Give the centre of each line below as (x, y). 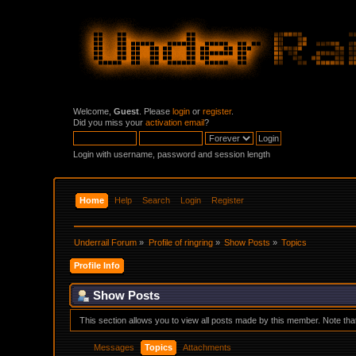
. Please (156, 111)
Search (156, 200)
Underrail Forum (106, 242)
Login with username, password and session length (172, 154)
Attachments (207, 348)
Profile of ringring (180, 242)
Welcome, (94, 111)
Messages (114, 348)
